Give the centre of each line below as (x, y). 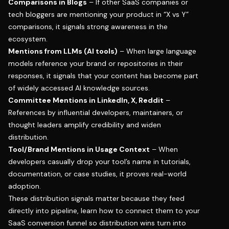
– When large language (157, 51)
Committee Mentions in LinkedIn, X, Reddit (86, 100)
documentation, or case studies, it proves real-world (97, 174)
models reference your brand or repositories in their (96, 64)
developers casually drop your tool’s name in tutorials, (99, 162)
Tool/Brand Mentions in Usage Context (79, 150)
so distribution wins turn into (136, 223)
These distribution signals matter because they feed (96, 199)
